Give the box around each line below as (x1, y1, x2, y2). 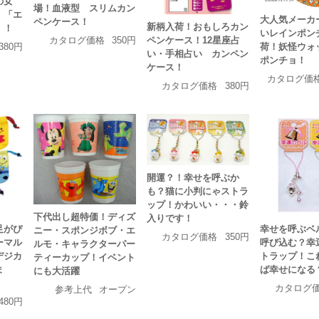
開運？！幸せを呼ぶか (146, 172, 239, 183)
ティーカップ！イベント (33, 251, 136, 263)
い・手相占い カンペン (146, 48, 249, 59)
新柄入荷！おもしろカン (146, 21, 249, 32)
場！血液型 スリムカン (33, 2, 136, 14)
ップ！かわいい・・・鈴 (146, 199, 249, 210)
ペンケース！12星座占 (146, 34, 240, 46)
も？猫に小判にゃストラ (146, 185, 249, 197)
